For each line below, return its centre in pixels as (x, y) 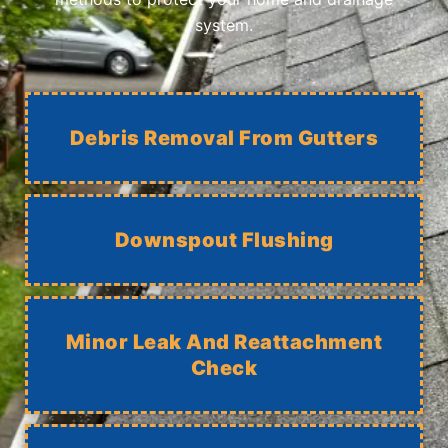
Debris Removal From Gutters (224, 138)
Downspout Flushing (224, 240)
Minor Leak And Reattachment (224, 342)
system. (224, 24)
